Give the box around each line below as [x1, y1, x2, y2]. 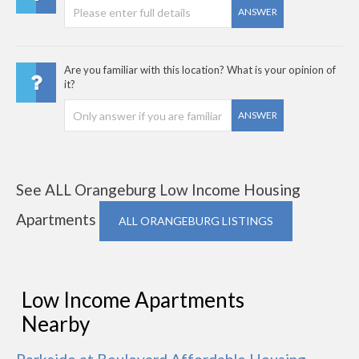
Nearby [22, 311, 90, 337]
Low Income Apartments [22, 287, 244, 313]
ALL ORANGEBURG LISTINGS [119, 214, 273, 228]
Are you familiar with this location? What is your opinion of [64, 63, 336, 76]
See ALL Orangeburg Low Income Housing [16, 180, 301, 199]
